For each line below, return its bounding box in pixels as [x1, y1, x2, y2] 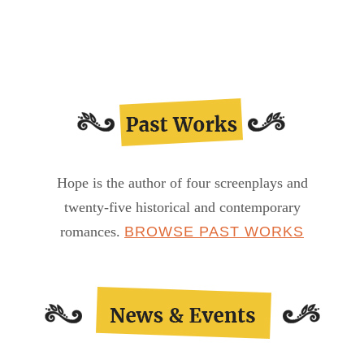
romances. [60, 223, 124, 240]
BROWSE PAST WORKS [124, 223, 304, 240]
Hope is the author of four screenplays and [56, 175, 308, 192]
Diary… [89, 15, 132, 29]
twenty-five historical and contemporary [63, 199, 301, 216]
